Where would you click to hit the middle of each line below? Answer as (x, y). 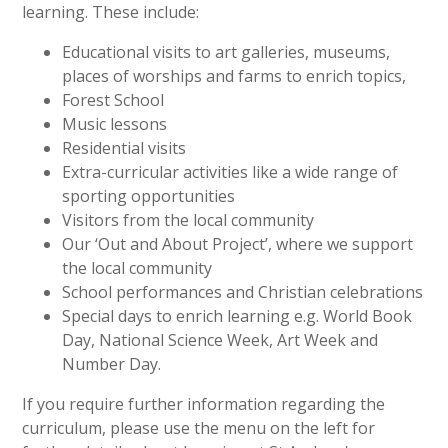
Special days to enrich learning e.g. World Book (237, 315)
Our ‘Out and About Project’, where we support (238, 243)
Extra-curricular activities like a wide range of (230, 171)
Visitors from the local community (188, 219)
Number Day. (112, 363)
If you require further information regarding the (204, 403)
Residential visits (124, 147)
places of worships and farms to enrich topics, (234, 75)
